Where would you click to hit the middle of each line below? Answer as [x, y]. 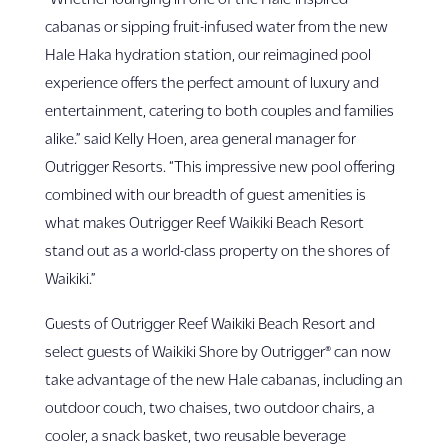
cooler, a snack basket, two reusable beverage [195, 434]
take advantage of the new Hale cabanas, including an [223, 378]
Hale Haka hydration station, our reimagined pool [207, 53]
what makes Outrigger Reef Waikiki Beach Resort [204, 221]
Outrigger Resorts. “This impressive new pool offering [219, 165]
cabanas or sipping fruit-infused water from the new [216, 25]
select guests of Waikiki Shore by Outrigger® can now [217, 350]
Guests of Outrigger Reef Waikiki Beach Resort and [209, 322]
